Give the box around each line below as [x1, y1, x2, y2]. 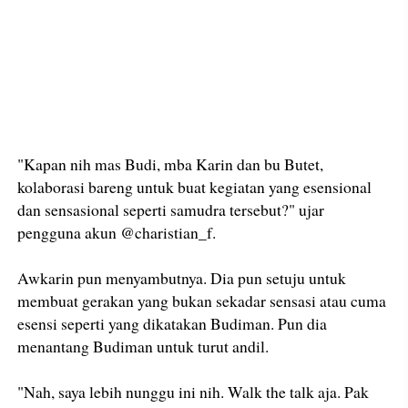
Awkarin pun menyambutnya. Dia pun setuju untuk [17, 267, 347, 290]
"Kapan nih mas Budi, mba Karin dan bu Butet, [17, 153, 324, 176]
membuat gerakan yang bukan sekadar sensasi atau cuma [17, 290, 387, 312]
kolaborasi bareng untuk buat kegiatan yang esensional [17, 176, 372, 199]
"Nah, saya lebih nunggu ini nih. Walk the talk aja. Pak [17, 381, 370, 403]
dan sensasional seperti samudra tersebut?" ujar [17, 199, 325, 221]
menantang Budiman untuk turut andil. [17, 335, 270, 358]
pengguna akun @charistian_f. [17, 221, 217, 244]
